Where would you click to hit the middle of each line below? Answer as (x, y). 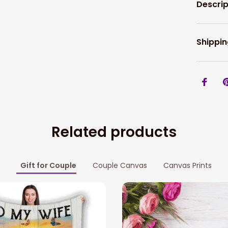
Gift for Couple (48, 166)
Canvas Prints (188, 166)
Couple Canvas (120, 166)
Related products (114, 132)
